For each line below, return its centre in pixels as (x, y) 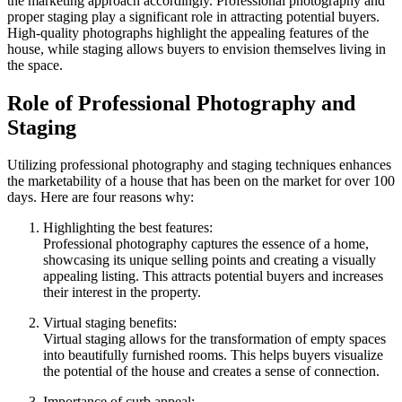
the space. (35, 65)
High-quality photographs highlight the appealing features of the (188, 32)
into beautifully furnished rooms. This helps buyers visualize (213, 355)
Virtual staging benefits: (110, 323)
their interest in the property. (122, 293)
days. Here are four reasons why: (100, 197)
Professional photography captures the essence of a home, (206, 244)
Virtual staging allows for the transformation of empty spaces (214, 339)
